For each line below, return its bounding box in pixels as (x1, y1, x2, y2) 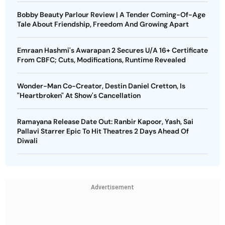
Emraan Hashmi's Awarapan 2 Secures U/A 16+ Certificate (17, 45, 208, 55)
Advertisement (91, 183, 134, 191)
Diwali (17, 136, 38, 145)
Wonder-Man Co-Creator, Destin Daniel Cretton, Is (17, 81, 185, 90)
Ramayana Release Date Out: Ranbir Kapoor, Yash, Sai (17, 117, 193, 126)
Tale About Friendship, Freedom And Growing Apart (17, 19, 189, 29)
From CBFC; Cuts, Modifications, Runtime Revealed (17, 55, 186, 64)
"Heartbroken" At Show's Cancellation (17, 90, 141, 100)
